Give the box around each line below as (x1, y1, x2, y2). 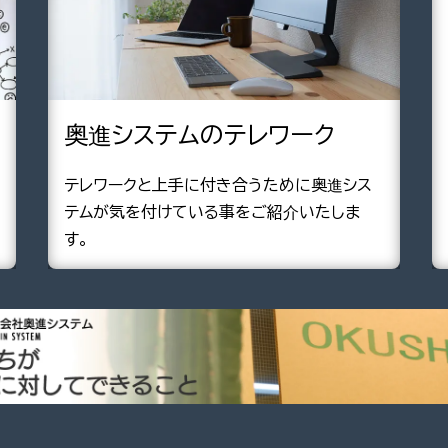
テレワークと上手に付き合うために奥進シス (64, 174, 372, 195)
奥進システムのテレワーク (64, 120, 335, 150)
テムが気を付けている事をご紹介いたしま (64, 201, 360, 222)
